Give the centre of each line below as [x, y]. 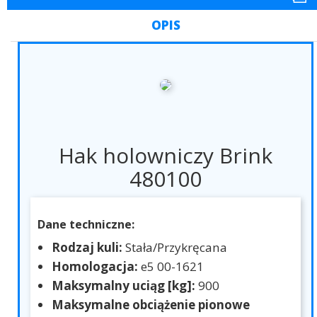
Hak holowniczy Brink [166, 156]
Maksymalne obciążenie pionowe [151, 305]
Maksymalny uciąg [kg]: [125, 286]
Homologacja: [96, 267]
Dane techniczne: [86, 225]
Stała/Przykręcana [176, 248]
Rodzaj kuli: [88, 248]
